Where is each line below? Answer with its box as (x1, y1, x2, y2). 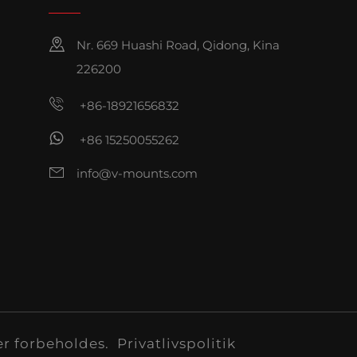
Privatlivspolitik (116, 335, 236, 352)
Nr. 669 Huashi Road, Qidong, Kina (76, 37, 280, 53)
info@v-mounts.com (76, 165, 198, 181)
